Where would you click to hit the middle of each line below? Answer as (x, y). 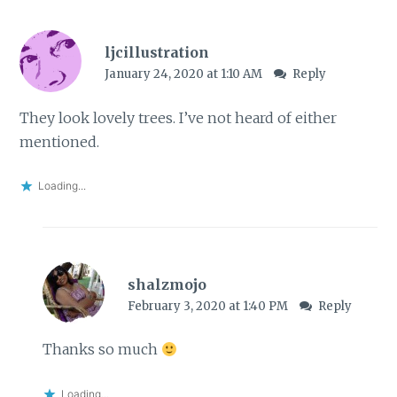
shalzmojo (167, 284)
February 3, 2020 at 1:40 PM (209, 306)
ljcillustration (156, 53)
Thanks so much (101, 350)
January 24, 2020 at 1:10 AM (184, 74)
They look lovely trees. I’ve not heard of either (179, 117)
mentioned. (60, 141)
